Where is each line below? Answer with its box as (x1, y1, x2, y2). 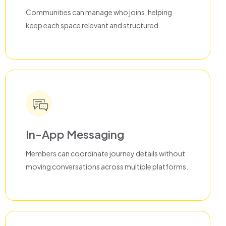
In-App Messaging (26, 127, 124, 142)
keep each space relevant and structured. (26, 21, 160, 30)
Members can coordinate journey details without (26, 149, 185, 158)
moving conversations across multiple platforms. (26, 162, 188, 172)
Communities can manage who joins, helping (26, 8, 172, 17)
